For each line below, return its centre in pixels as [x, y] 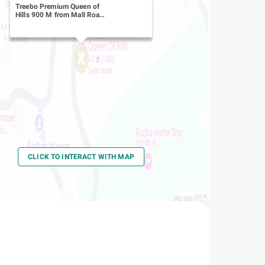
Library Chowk [38, 23]
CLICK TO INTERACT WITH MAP [81, 156]
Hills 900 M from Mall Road [59, 14]
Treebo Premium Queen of [57, 6]
